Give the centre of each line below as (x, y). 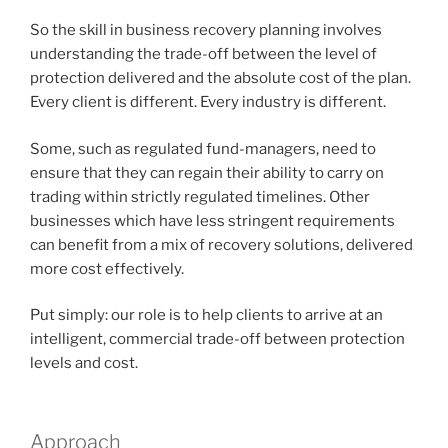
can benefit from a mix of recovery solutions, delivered (221, 244)
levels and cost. (84, 363)
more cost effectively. (107, 268)
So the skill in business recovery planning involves (206, 30)
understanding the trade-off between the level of (203, 54)
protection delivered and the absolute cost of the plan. (220, 78)
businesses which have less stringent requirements (212, 220)
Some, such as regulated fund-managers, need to (203, 148)
